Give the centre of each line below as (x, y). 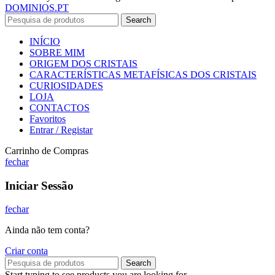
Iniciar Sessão (39, 185)
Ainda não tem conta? (47, 230)
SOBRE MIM (57, 52)
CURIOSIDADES (66, 85)
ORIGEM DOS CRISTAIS (83, 63)
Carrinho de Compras (47, 150)
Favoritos (48, 118)
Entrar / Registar (61, 130)
